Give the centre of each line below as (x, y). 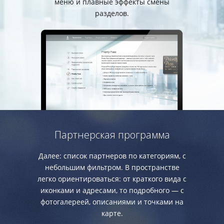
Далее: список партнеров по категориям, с (112, 155)
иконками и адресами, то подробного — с (112, 190)
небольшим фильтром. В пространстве (112, 167)
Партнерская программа (112, 134)
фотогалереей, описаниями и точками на (112, 201)
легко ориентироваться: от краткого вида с (112, 178)
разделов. (112, 13)
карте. (112, 213)
